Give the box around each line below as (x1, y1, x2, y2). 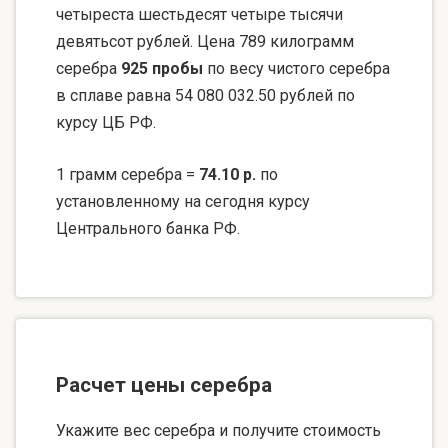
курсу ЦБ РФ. (56, 113, 156, 133)
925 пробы (121, 59, 203, 79)
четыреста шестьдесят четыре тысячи (56, 5, 343, 25)
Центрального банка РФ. (56, 219, 240, 239)
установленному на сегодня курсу (56, 192, 310, 212)
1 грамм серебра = (56, 165, 199, 185)
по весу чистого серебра (203, 59, 390, 79)
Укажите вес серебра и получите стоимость (56, 420, 381, 440)
